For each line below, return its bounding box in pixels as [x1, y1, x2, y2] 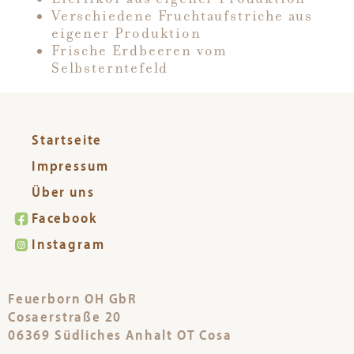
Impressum [32, 156, 109, 175]
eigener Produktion [51, 24, 201, 42]
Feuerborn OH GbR [8, 288, 138, 307]
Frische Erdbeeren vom [51, 41, 228, 59]
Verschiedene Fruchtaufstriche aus [51, 6, 314, 24]
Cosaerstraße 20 [8, 307, 122, 326]
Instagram [32, 234, 105, 253]
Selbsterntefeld [51, 58, 169, 77]
